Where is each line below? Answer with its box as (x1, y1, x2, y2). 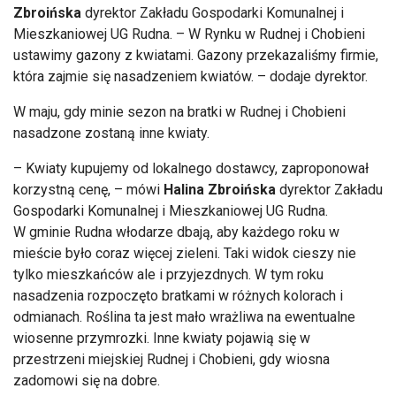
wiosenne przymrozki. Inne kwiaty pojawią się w (13, 329, 310, 346)
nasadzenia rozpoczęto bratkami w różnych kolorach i (13, 286, 343, 304)
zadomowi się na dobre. (13, 371, 160, 389)
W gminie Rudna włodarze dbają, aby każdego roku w (13, 223, 339, 240)
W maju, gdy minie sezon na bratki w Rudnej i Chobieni (13, 103, 346, 120)
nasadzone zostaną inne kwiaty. (13, 124, 209, 141)
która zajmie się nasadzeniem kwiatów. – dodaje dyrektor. (13, 67, 368, 85)
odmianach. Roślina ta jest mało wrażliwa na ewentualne (13, 308, 355, 325)
